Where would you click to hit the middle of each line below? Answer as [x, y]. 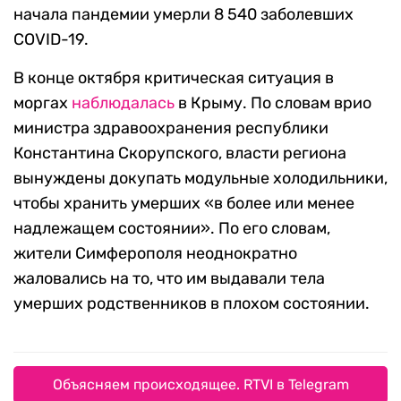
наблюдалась [123, 103]
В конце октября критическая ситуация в [174, 78]
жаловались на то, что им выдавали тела [169, 279]
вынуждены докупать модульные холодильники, [200, 179]
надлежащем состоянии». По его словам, [172, 229]
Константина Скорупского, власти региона [180, 154]
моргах [43, 103]
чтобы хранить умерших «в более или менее [184, 204]
